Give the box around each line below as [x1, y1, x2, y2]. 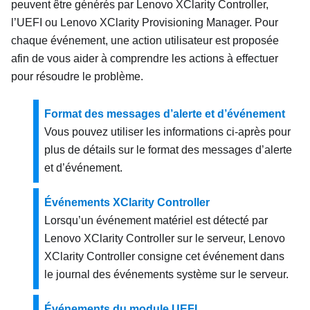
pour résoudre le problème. [11, 71, 143, 83]
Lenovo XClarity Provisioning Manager [60, 17, 249, 29]
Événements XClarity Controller [44, 197, 210, 209]
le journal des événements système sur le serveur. [44, 268, 289, 281]
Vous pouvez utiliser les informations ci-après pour [44, 126, 291, 138]
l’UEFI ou [11, 17, 60, 29]
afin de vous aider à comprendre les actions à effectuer [11, 53, 278, 65]
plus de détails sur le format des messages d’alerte [44, 144, 292, 156]
